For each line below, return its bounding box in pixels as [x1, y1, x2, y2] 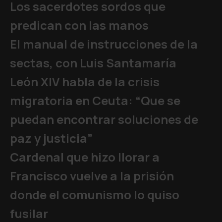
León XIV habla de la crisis [10, 73, 160, 90]
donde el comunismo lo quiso [10, 186, 179, 203]
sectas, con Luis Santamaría [10, 55, 176, 71]
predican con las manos [10, 17, 149, 33]
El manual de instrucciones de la [10, 36, 198, 52]
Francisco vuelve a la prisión [10, 167, 174, 184]
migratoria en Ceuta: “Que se [10, 92, 180, 109]
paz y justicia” [10, 130, 93, 146]
